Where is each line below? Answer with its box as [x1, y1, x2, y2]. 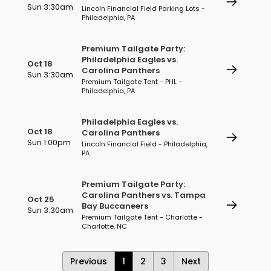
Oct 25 [27, 194, 54, 205]
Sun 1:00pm [27, 137, 71, 148]
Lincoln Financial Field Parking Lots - [82, 4, 205, 13]
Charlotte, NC [82, 221, 127, 231]
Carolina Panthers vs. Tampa [82, 189, 206, 201]
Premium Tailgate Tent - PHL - [82, 77, 182, 87]
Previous [70, 255, 107, 267]
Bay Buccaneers [82, 200, 148, 212]
